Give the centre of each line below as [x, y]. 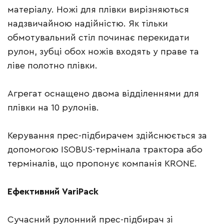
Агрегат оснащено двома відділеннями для [103, 94]
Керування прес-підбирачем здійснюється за [107, 136]
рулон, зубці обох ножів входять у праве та [103, 52]
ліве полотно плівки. [54, 66]
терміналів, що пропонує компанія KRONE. [103, 164]
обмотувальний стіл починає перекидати [98, 38]
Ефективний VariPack [54, 192]
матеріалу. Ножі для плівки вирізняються [98, 10]
